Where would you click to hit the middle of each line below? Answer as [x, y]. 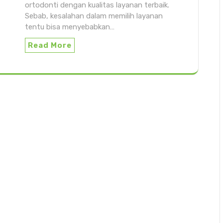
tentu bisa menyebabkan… [70, 27]
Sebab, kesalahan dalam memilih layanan [94, 16]
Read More [50, 45]
